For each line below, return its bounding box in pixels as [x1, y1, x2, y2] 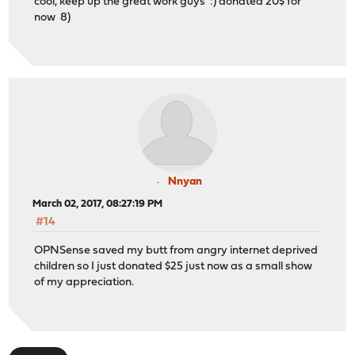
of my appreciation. [34, 277, 135, 289]
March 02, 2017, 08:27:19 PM [32, 199, 163, 210]
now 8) [34, 11, 71, 24]
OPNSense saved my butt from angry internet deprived [34, 245, 319, 258]
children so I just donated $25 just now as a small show [34, 261, 313, 273]
